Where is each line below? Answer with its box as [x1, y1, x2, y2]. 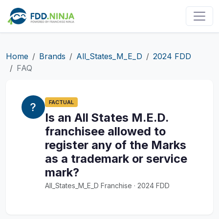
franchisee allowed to [45, 124, 166, 139]
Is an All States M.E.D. [45, 110, 168, 125]
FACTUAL [49, 99, 74, 106]
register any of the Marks [45, 138, 186, 153]
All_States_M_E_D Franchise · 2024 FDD [45, 181, 170, 190]
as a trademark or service [45, 152, 187, 166]
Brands [39, 51, 66, 61]
